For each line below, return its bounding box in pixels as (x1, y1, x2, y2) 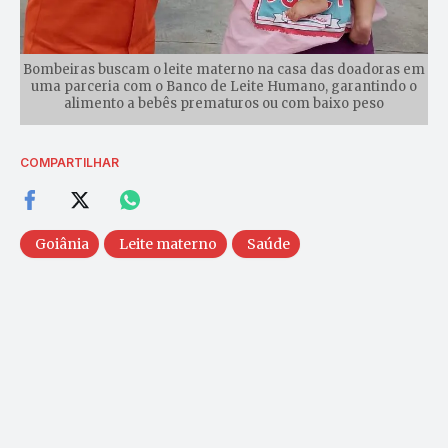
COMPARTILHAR (20, 154, 119, 170)
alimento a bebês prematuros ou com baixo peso (64, 94, 384, 112)
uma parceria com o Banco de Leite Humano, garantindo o (31, 77, 417, 95)
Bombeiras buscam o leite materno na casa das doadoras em (23, 60, 425, 78)
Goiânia (35, 234, 89, 253)
